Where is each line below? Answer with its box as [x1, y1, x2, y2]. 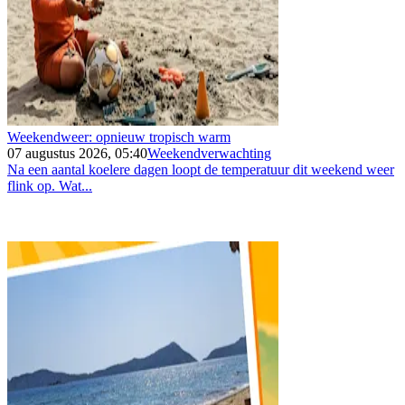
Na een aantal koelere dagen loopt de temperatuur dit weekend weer [7, 161, 394, 177]
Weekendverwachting [147, 145, 271, 161]
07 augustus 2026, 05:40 [7, 145, 147, 161]
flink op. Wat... [7, 177, 92, 193]
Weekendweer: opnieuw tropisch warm [7, 128, 231, 145]
